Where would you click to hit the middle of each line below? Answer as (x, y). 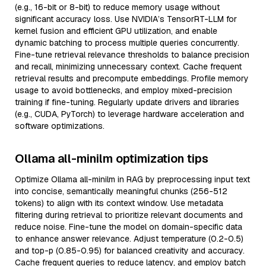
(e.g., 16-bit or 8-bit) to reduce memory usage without (117, 7)
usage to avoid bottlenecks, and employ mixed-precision (123, 90)
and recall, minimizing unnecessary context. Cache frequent (128, 66)
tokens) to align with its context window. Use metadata (119, 203)
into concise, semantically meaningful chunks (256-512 (121, 191)
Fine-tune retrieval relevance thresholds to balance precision (132, 55)
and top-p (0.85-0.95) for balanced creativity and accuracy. (130, 251)
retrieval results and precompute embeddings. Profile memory (132, 78)
